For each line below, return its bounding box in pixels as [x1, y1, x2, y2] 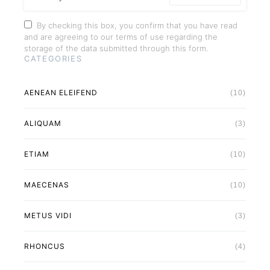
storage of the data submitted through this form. [24, 43, 208, 54]
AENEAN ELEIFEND [24, 88, 98, 98]
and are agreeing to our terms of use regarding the [24, 32, 218, 42]
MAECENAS [24, 180, 69, 190]
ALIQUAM [24, 119, 61, 128]
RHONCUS [24, 242, 65, 251]
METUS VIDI [24, 211, 72, 221]
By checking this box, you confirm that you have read [37, 20, 237, 31]
